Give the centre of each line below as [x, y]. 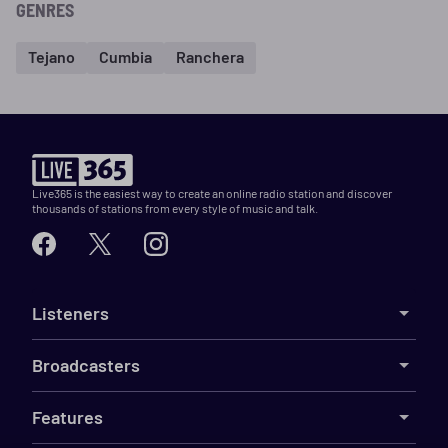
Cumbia [125, 57]
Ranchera [210, 57]
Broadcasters [86, 364]
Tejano [51, 57]
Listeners [70, 312]
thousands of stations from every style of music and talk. [175, 207]
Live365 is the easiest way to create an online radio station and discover [212, 192]
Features [67, 416]
